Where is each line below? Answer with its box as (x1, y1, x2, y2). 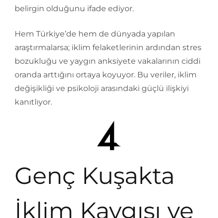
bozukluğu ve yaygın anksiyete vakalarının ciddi (15, 56, 200, 66)
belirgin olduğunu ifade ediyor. (15, 3, 134, 13)
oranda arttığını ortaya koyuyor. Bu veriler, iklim (15, 70, 197, 79)
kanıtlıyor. (15, 97, 52, 107)
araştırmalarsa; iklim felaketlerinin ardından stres (15, 42, 201, 52)
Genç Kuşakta (15, 161, 175, 190)
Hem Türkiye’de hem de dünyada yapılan (15, 29, 175, 38)
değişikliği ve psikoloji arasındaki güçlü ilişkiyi (15, 83, 189, 93)
